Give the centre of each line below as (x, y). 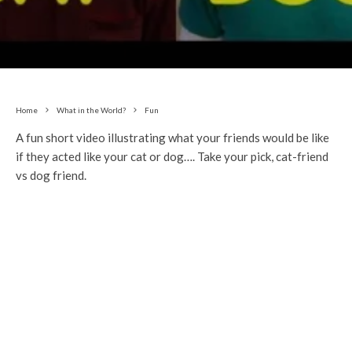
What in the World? (91, 110)
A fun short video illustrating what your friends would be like (172, 137)
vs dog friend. (51, 175)
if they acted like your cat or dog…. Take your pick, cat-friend (172, 156)
